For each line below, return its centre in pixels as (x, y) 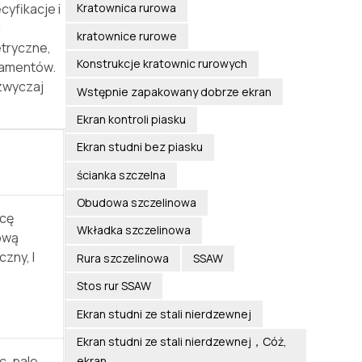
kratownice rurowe (126, 36)
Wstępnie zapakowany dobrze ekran (174, 91)
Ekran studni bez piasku (139, 147)
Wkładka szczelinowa (133, 230)
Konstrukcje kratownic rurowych (162, 64)
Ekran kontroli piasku (131, 119)
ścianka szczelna (121, 175)
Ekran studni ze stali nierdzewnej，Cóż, (181, 341)
